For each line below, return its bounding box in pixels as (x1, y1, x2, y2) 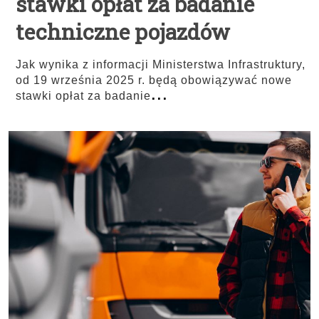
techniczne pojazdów (16, 18, 230, 46)
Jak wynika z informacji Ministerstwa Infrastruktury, (16, 58, 305, 71)
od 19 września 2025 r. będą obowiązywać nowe (16, 74, 292, 87)
